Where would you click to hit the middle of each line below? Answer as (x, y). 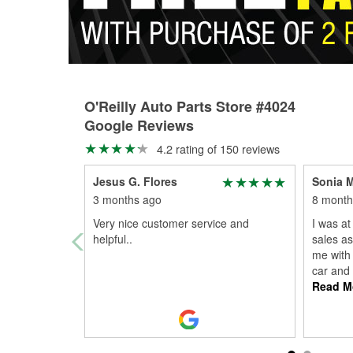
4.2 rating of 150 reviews (216, 149)
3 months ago (127, 199)
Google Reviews (139, 125)
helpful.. (113, 239)
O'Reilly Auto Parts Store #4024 (190, 106)
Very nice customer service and (171, 223)
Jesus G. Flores (135, 181)
